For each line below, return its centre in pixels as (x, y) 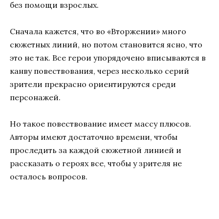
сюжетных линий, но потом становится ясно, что (106, 44)
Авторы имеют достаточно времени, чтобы (94, 137)
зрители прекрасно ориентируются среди (93, 84)
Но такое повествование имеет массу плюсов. (100, 124)
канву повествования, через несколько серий (99, 71)
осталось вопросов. (49, 177)
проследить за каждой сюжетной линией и (96, 150)
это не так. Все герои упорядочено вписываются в (108, 57)
